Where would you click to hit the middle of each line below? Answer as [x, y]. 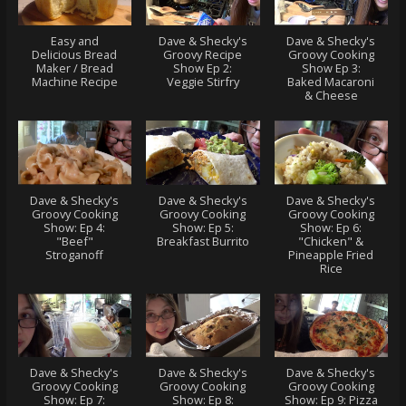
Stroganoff [75, 254]
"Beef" [74, 241]
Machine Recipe [74, 82]
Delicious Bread [75, 55]
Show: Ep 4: [75, 227]
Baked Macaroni [331, 82]
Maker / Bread [74, 68]
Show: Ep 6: [331, 227]
